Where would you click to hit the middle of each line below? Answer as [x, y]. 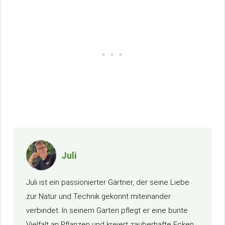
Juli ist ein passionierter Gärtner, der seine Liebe [108, 182]
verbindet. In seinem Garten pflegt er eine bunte [107, 210]
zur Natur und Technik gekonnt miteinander [98, 196]
